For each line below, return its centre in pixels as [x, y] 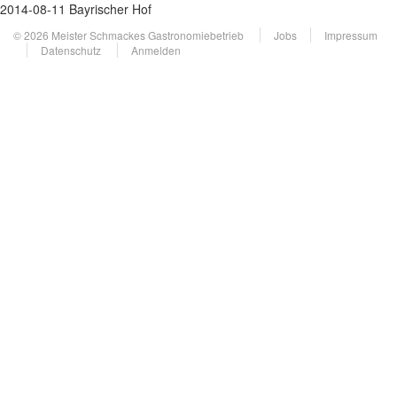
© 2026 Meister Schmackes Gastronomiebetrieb [130, 35]
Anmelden [156, 50]
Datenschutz [71, 50]
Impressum [351, 35]
